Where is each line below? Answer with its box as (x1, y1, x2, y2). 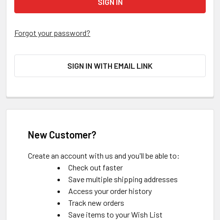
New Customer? (28, 129, 96, 140)
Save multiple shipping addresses (68, 174, 178, 184)
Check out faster (68, 163, 123, 172)
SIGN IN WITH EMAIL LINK (67, 61, 153, 70)
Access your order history (68, 186, 152, 195)
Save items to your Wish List (68, 210, 163, 219)
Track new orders (68, 198, 124, 207)
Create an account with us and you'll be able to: (28, 151, 180, 160)
